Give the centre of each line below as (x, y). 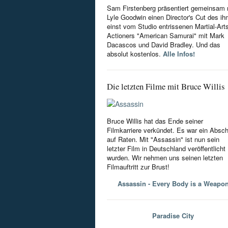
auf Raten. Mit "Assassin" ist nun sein (163, 139)
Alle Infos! (179, 54)
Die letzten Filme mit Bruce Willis (166, 86)
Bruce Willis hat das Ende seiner (155, 121)
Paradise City (173, 216)
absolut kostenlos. (135, 54)
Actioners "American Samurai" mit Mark (166, 35)
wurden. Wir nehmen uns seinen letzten (165, 158)
